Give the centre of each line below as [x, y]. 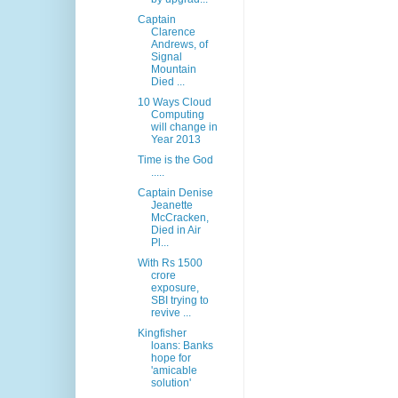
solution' [171, 383]
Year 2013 [175, 140]
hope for [171, 358]
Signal [166, 57]
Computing [177, 115]
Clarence [173, 32]
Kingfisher [162, 334]
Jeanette [171, 206]
